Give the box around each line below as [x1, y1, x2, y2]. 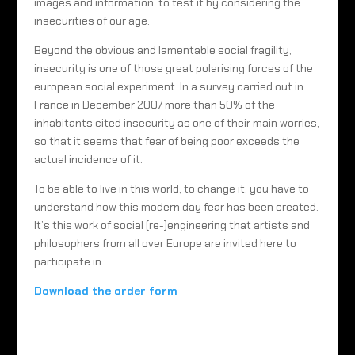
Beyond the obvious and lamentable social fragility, [33, 42, 292, 57]
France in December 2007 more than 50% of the [33, 97, 275, 112]
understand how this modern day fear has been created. [33, 199, 319, 214]
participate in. [33, 254, 104, 269]
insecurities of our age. [33, 13, 150, 28]
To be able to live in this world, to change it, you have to [33, 181, 309, 196]
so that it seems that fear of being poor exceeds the [33, 133, 300, 148]
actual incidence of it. [33, 151, 143, 166]
